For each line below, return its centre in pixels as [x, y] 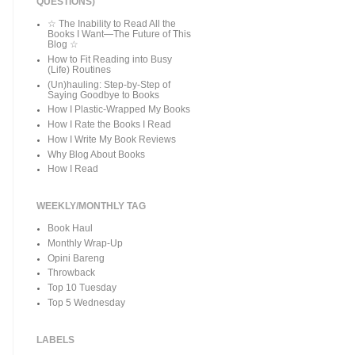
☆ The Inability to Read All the [112, 24]
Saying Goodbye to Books [104, 95]
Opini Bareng [76, 258]
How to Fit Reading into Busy [110, 59]
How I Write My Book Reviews [112, 139]
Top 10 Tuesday [82, 288]
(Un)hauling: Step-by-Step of [109, 84]
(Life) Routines [80, 69]
